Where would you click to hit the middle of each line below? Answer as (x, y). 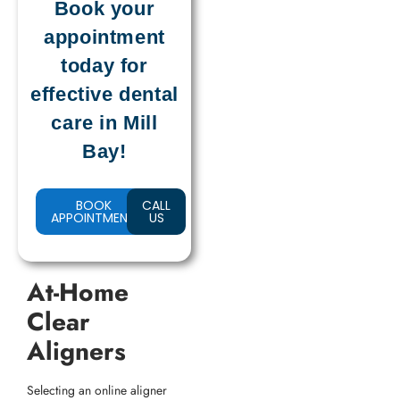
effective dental (104, 95)
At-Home (78, 292)
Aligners (76, 351)
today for (104, 66)
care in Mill (104, 123)
